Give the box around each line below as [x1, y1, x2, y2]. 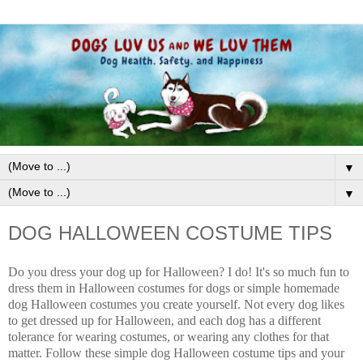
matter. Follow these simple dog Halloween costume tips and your [8, 345, 344, 360]
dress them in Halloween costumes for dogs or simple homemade [8, 280, 340, 295]
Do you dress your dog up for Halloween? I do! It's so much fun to [8, 264, 349, 279]
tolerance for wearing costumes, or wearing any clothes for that [8, 329, 329, 344]
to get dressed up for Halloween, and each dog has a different [8, 313, 321, 327]
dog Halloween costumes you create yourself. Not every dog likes [8, 297, 344, 311]
